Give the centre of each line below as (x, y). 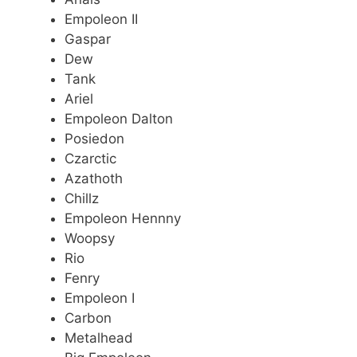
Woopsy (90, 238)
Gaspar (88, 39)
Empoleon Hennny (123, 218)
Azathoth (94, 178)
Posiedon (94, 138)
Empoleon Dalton (119, 118)
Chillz (82, 198)
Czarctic (90, 158)
